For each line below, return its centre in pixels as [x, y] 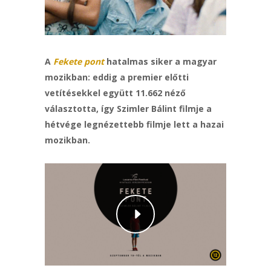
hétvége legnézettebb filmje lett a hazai [134, 124]
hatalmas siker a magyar [160, 61]
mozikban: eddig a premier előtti [117, 77]
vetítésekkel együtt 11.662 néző [115, 93]
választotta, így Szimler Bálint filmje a [128, 109]
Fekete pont [79, 61]
